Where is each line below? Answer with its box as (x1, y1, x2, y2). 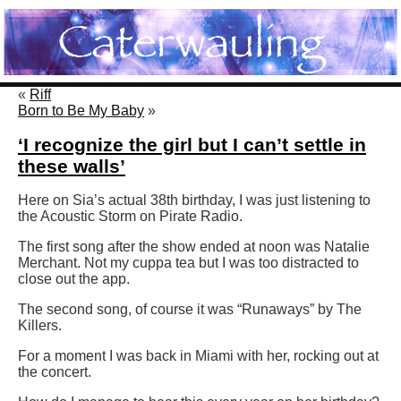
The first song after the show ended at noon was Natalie (18, 239, 370, 255)
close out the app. (18, 271, 130, 287)
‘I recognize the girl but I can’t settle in (18, 134, 366, 156)
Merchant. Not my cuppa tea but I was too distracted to (18, 255, 359, 271)
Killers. (18, 318, 62, 334)
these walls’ (18, 156, 125, 177)
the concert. (18, 364, 91, 380)
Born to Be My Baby (18, 102, 144, 118)
